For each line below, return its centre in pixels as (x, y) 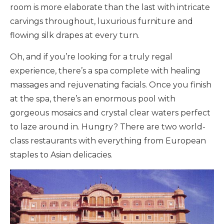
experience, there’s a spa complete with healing (105, 70)
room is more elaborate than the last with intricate (110, 7)
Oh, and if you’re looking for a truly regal (91, 56)
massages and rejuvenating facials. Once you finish (111, 84)
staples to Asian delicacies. (61, 154)
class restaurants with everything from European (108, 140)
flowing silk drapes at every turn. (75, 35)
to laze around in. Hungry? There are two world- (108, 126)
